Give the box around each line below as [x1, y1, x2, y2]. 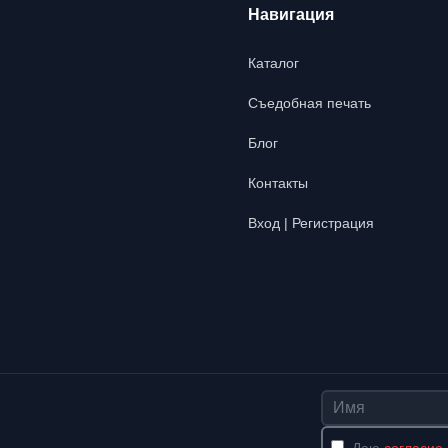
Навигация [248, 6, 334, 23]
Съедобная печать [248, 95, 371, 111]
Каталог [248, 55, 299, 71]
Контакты [248, 175, 308, 191]
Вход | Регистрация [248, 215, 374, 231]
